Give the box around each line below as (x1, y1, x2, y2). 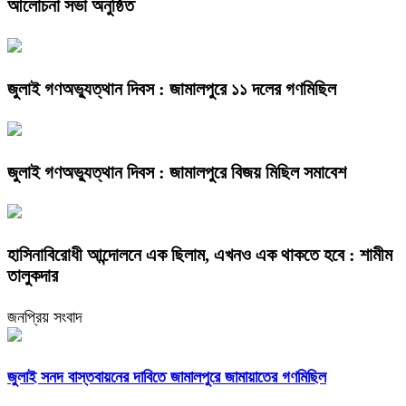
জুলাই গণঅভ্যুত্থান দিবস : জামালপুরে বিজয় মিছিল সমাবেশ (7, 161, 346, 182)
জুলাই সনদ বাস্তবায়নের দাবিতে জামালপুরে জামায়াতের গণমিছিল (7, 368, 326, 387)
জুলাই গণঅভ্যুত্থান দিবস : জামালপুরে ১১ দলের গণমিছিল (7, 78, 336, 99)
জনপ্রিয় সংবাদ (7, 308, 82, 327)
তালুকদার (7, 266, 58, 286)
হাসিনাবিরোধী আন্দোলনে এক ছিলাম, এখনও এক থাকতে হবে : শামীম (7, 245, 392, 266)
